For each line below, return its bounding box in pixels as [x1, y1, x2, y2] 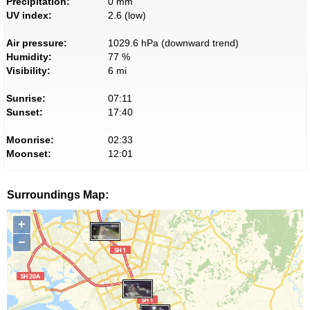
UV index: [6, 10, 52, 21]
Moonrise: [6, 134, 54, 146]
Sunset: [6, 107, 43, 118]
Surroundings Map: [7, 189, 109, 201]
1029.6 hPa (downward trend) [107, 37, 239, 49]
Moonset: [6, 148, 51, 160]
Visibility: [6, 65, 51, 77]
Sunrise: [6, 93, 46, 104]
